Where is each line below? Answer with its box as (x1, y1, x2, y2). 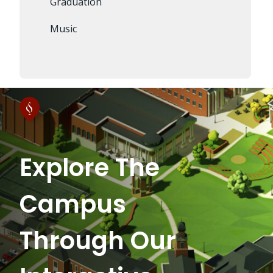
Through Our (19, 224, 176, 258)
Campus (19, 187, 126, 221)
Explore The (19, 151, 160, 185)
